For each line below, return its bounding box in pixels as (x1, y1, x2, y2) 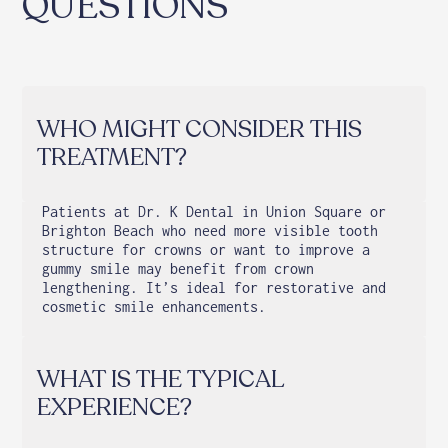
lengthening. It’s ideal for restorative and (42, 279, 387, 297)
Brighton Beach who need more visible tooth (42, 222, 379, 240)
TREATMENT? (37, 141, 188, 175)
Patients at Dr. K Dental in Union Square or (42, 203, 387, 221)
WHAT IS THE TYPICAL (37, 363, 285, 397)
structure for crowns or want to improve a (42, 241, 371, 259)
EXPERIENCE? (37, 391, 193, 425)
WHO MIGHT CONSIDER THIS (37, 113, 363, 147)
